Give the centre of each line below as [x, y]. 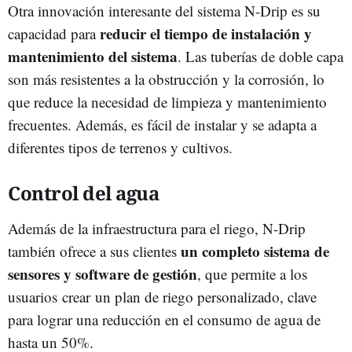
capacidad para [54, 33]
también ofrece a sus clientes [94, 251]
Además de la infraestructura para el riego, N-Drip [157, 228]
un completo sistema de [255, 251]
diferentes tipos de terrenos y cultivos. [120, 147]
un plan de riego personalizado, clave [206, 296]
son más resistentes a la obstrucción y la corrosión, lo [166, 79]
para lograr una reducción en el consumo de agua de [164, 319]
